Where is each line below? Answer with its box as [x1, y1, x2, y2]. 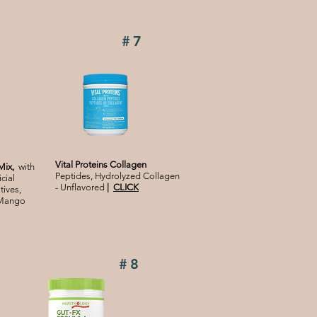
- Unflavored [55, 182, 107, 193]
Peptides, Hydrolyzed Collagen [55, 171, 180, 182]
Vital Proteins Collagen [55, 159, 146, 171]
